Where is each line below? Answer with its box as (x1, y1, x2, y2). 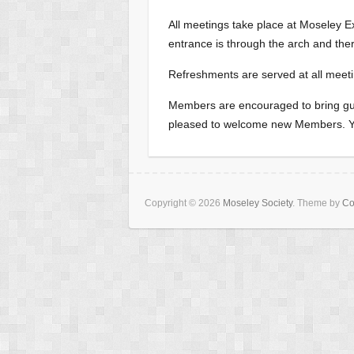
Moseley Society (223, 198, 292, 209)
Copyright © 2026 (145, 198, 223, 209)
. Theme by (292, 198, 342, 209)
